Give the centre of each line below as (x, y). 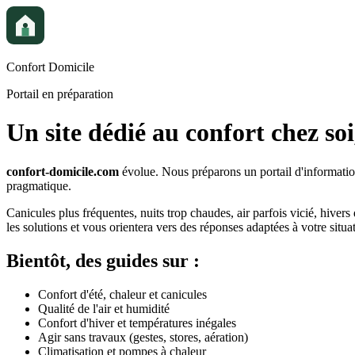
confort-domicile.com (63, 171)
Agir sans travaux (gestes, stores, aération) (143, 337)
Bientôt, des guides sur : (103, 260)
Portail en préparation (60, 94)
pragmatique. (39, 185)
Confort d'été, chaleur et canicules (122, 294)
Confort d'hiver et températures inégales (137, 323)
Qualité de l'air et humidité (104, 308)
